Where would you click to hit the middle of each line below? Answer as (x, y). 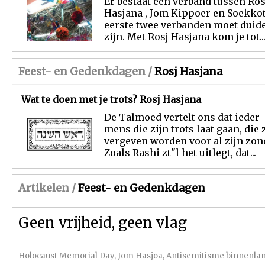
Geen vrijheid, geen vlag (103, 223)
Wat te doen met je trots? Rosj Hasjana (111, 99)
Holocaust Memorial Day (66, 256)
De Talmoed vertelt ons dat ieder (182, 117)
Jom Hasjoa (140, 256)
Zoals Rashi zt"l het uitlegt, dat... (180, 153)
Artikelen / (47, 188)
